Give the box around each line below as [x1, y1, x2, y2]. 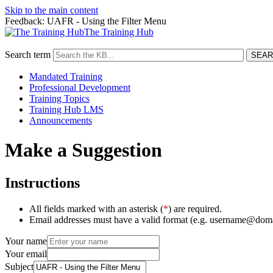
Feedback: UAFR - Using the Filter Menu [5, 16, 166, 26]
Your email [5, 248, 47, 259]
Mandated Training [29, 71, 102, 82]
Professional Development [29, 82, 130, 93]
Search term [5, 49, 51, 60]
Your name [5, 235, 47, 246]
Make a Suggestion [5, 139, 162, 161]
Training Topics [29, 93, 90, 104]
